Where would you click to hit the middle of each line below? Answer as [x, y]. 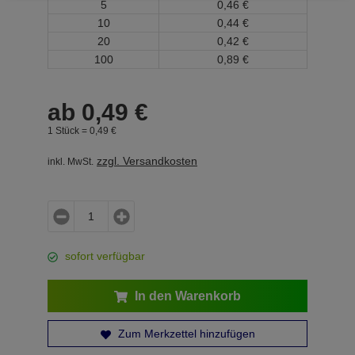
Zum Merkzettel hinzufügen [185, 334]
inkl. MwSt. [71, 162]
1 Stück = [69, 130]
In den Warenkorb [186, 296]
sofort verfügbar [105, 256]
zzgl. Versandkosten [147, 161]
